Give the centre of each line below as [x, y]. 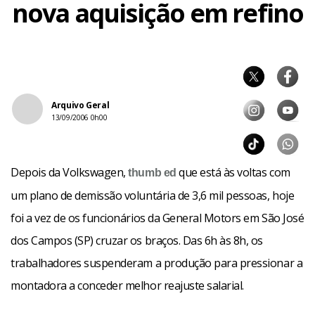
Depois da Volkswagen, [70, 172]
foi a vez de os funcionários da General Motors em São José [157, 218]
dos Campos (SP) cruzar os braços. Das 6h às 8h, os [137, 240]
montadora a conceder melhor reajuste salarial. [127, 285]
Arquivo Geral [81, 105]
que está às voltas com [233, 172]
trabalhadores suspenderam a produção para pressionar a [157, 263]
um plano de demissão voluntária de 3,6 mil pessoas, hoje [153, 195]
